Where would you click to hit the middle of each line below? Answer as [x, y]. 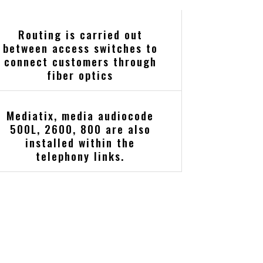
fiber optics [80, 75]
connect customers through [80, 62]
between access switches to [80, 48]
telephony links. [80, 156]
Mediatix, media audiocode [80, 116]
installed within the [80, 143]
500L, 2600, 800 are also [80, 129]
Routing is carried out [80, 35]
